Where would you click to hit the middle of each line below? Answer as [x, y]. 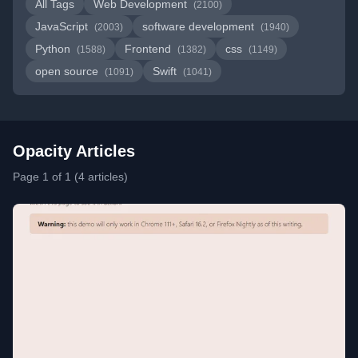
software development [200, 26]
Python [54, 49]
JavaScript [63, 26]
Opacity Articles [74, 151]
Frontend [149, 49]
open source [68, 71]
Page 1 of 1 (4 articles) [70, 177]
